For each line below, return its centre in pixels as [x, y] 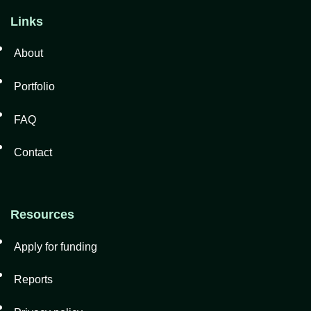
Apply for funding [55, 246]
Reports [33, 280]
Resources [42, 215]
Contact [33, 152]
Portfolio [34, 86]
